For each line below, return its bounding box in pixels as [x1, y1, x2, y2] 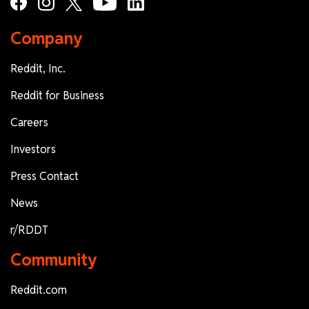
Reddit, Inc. [10, 61, 66, 76]
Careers [10, 114, 48, 130]
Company [10, 27, 83, 49]
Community [10, 248, 97, 270]
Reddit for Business [10, 88, 104, 103]
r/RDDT [10, 222, 48, 237]
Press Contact [10, 168, 79, 183]
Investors [10, 141, 56, 157]
